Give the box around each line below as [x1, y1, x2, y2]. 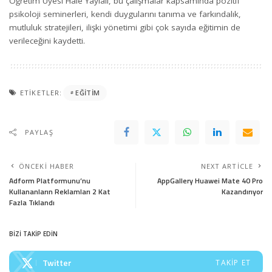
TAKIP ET [216, 257, 251, 268]
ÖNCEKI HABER [19, 161, 75, 171]
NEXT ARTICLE [200, 161, 253, 171]
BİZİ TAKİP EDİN [9, 229, 58, 238]
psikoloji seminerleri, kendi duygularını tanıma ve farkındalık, [9, 8, 241, 19]
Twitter [42, 256, 72, 269]
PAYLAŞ [25, 127, 53, 137]
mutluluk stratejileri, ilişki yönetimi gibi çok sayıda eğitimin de [9, 21, 240, 33]
